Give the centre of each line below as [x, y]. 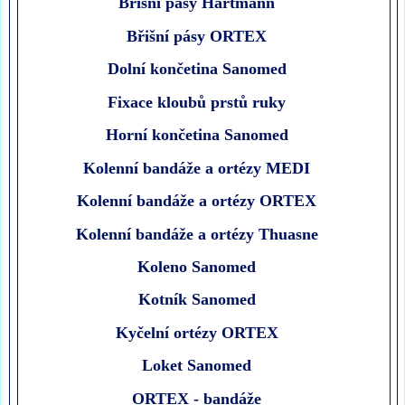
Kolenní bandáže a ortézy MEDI [197, 168]
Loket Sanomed [197, 366]
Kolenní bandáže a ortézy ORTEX [197, 201]
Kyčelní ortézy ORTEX [197, 332]
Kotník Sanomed [197, 300]
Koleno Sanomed [197, 267]
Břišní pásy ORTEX [197, 36]
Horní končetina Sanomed [197, 135]
